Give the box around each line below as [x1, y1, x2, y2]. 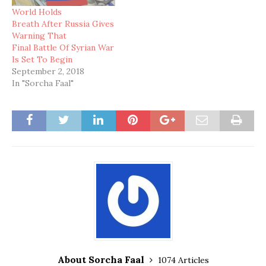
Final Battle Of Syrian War [12, 42, 114, 53]
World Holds [12, 6, 62, 17]
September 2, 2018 [12, 65, 84, 77]
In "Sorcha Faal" [12, 77, 74, 88]
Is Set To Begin [12, 53, 75, 65]
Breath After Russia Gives [12, 18, 114, 29]
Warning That [12, 30, 66, 41]
